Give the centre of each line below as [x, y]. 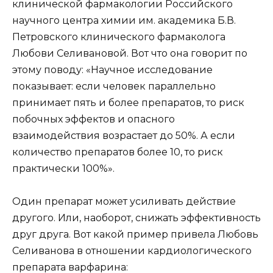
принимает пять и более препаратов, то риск [128, 102]
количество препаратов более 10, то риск [118, 152]
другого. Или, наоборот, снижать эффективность [136, 218]
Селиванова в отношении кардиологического [132, 250]
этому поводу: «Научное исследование [112, 69]
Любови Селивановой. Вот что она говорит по [130, 53]
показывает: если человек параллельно [114, 86]
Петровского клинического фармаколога [119, 37]
